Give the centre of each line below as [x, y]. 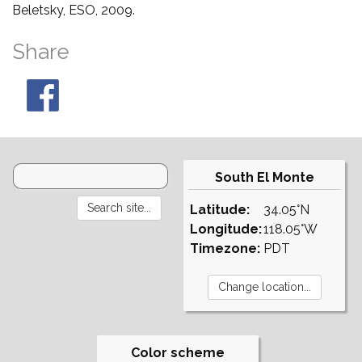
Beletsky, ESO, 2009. [74, 10]
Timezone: [225, 248]
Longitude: [226, 229]
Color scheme [177, 353]
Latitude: [220, 210]
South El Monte [264, 177]
